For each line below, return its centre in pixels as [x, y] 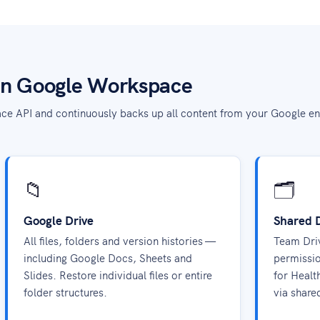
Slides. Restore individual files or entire [117, 275]
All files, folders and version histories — [119, 240]
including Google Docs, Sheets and [107, 257]
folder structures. [65, 292]
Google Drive [58, 220]
